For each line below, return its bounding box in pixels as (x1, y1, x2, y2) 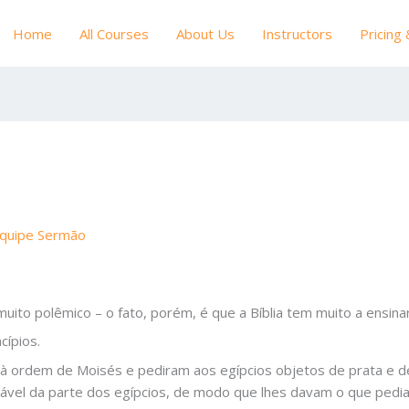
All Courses (79, 24, 149, 43)
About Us (176, 24, 235, 43)
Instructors (262, 24, 332, 43)
